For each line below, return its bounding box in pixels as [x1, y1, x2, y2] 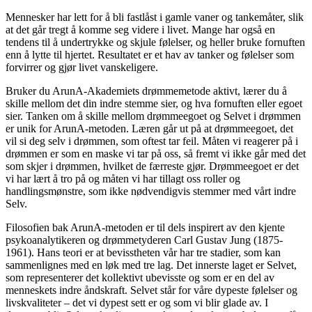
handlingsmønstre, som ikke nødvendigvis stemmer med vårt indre [6, 185, 296, 197]
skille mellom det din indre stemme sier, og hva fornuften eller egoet [6, 97, 302, 109]
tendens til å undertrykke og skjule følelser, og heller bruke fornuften [6, 36, 305, 48]
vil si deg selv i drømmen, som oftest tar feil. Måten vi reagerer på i [6, 134, 298, 147]
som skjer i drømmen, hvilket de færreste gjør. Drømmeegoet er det [6, 159, 299, 172]
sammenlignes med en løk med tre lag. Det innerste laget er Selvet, [6, 258, 297, 271]
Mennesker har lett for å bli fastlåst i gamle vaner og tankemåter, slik [6, 10, 304, 23]
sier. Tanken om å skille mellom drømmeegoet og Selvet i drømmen [6, 109, 301, 122]
